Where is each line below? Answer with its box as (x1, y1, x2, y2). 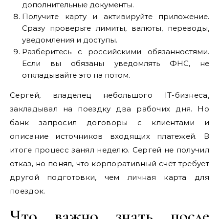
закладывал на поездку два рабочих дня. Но (10, 104, 209, 113)
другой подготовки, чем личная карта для (10, 172, 209, 182)
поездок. (10, 186, 45, 196)
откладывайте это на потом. (22, 70, 130, 80)
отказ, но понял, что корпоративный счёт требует (10, 158, 209, 168)
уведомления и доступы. (22, 35, 117, 44)
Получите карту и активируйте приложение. (22, 11, 209, 21)
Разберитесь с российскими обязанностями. (22, 46, 209, 56)
